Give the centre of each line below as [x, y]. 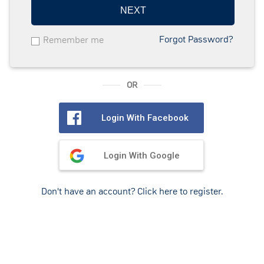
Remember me [73, 40]
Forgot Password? [196, 39]
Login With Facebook [145, 118]
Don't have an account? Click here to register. [132, 191]
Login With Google [142, 155]
